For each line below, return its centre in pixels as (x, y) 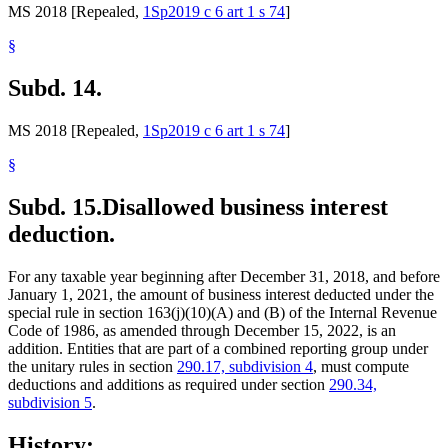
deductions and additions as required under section (168, 384)
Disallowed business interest (245, 206)
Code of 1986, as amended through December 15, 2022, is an (202, 330)
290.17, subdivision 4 (245, 366)
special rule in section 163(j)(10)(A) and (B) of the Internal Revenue (222, 312)
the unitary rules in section (92, 366)
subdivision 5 (50, 402)
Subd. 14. (55, 88)
